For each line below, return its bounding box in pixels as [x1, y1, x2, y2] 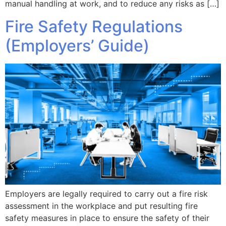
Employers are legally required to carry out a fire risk [5, 189, 208, 199]
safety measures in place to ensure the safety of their [5, 213, 209, 223]
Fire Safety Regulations [5, 16, 183, 36]
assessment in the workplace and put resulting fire [5, 201, 198, 211]
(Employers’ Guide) [5, 35, 149, 55]
